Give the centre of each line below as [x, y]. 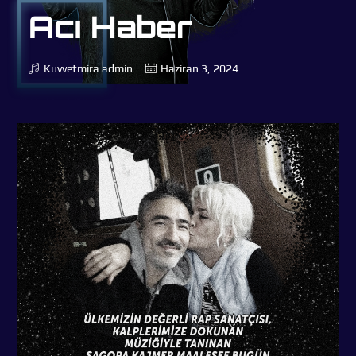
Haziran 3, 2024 [199, 69]
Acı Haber [110, 27]
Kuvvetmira [72, 69]
